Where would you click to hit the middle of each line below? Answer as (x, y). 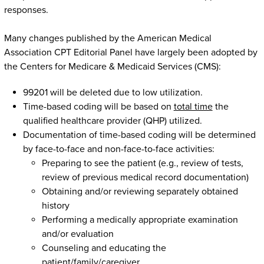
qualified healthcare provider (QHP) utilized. (113, 121)
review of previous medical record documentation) (145, 178)
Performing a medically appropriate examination (140, 220)
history (55, 206)
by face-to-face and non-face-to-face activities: (118, 149)
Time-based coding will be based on (98, 107)
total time (193, 107)
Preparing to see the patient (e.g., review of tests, (142, 164)
